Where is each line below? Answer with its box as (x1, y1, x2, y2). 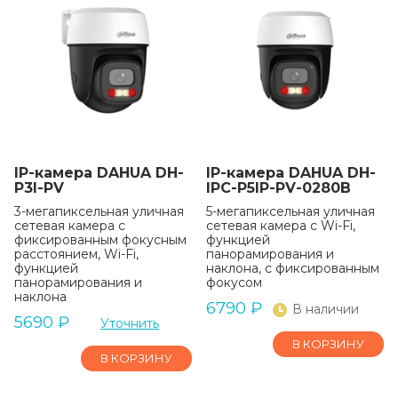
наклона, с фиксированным (206, 260, 379, 276)
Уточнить (100, 315, 159, 331)
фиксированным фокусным (14, 232, 187, 248)
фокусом (206, 275, 262, 291)
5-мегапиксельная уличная (206, 203, 375, 219)
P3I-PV (14, 179, 64, 196)
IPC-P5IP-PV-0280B (206, 179, 351, 196)
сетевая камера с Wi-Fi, (206, 218, 355, 234)
